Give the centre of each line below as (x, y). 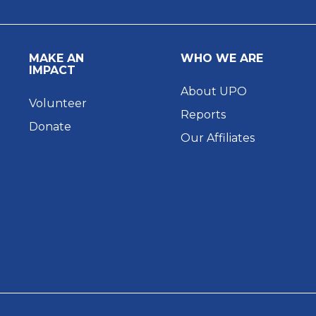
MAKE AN (57, 58)
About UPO (213, 91)
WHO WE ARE (221, 58)
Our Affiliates (219, 138)
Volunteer (58, 103)
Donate (50, 126)
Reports (203, 114)
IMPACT (53, 70)
